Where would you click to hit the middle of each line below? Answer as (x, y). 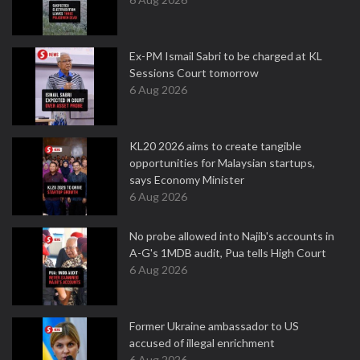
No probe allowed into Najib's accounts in (232, 236)
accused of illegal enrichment (202, 343)
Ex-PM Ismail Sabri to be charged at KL (226, 56)
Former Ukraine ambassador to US (214, 326)
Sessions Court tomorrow (194, 73)
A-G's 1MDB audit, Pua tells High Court (228, 253)
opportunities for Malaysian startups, (222, 163)
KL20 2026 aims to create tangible (215, 146)
